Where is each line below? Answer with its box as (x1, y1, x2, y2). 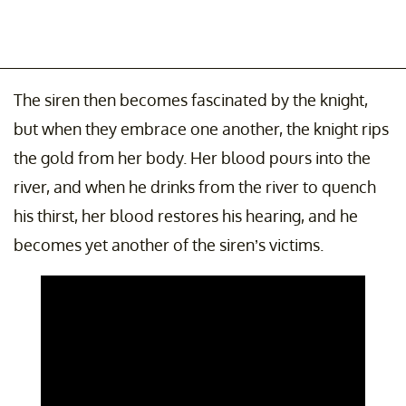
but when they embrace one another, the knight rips (14, 119, 389, 140)
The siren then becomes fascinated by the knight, (14, 90, 368, 111)
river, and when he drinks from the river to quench (14, 177, 376, 198)
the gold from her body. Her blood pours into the (14, 148, 371, 169)
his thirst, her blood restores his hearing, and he (14, 206, 358, 227)
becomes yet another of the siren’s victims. (14, 235, 324, 256)
